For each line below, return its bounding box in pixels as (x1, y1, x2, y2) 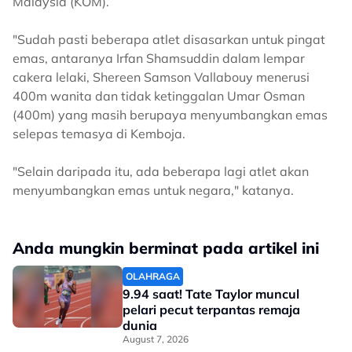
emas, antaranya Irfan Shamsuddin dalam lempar (13, 50, 305, 66)
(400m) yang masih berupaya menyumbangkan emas (13, 107, 328, 123)
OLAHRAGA (126, 270, 180, 282)
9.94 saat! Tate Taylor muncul (123, 286, 299, 302)
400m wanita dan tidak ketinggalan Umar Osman (13, 88, 305, 104)
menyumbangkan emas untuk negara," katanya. (13, 182, 297, 198)
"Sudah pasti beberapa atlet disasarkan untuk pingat (13, 31, 325, 47)
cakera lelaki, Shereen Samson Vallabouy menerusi (13, 69, 310, 85)
